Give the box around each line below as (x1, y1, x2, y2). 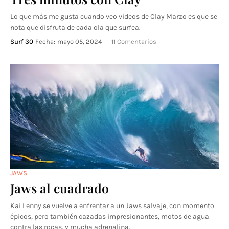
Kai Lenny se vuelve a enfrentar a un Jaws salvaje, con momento (10, 201, 214, 210)
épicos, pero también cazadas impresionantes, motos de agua (10, 212, 209, 221)
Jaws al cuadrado (10, 179, 109, 196)
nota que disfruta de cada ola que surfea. (10, 23, 141, 32)
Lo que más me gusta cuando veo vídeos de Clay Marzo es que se (10, 12, 217, 21)
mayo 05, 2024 (57, 38, 102, 45)
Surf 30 (10, 38, 33, 45)
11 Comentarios (111, 38, 156, 45)
